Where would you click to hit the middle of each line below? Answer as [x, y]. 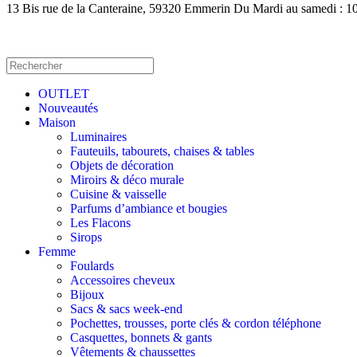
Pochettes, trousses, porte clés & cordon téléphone [196, 324]
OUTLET [64, 94]
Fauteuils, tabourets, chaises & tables [162, 151]
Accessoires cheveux [123, 280]
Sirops [86, 237]
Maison [57, 123]
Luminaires [98, 137]
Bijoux [87, 295]
